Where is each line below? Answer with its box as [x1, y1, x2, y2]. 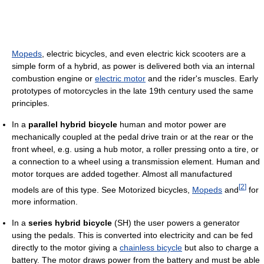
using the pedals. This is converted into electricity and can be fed [12, 230, 253, 240]
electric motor [95, 73, 146, 83]
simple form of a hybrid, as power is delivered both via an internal [12, 61, 255, 71]
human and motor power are [117, 119, 226, 129]
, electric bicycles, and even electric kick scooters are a [42, 48, 246, 58]
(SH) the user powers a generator [112, 218, 240, 228]
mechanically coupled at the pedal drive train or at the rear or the [12, 131, 253, 141]
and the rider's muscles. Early [146, 73, 258, 83]
